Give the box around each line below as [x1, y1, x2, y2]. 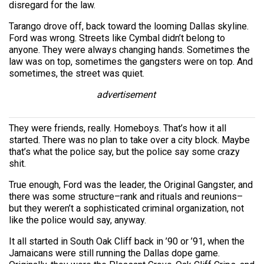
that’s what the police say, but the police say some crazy [9, 146, 240, 157]
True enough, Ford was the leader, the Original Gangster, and [9, 179, 253, 190]
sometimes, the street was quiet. [9, 67, 144, 79]
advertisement [97, 88, 156, 100]
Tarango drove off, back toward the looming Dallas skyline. [9, 20, 249, 32]
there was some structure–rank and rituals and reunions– [9, 190, 243, 202]
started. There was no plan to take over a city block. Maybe [9, 134, 250, 146]
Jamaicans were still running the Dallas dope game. [9, 247, 220, 259]
